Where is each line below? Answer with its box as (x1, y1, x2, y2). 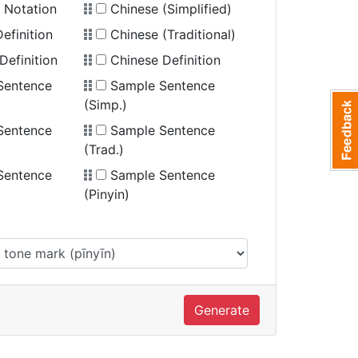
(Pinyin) (84, 186, 130, 202)
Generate (194, 302, 249, 318)
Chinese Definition (106, 52, 221, 68)
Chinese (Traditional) (106, 26, 237, 42)
